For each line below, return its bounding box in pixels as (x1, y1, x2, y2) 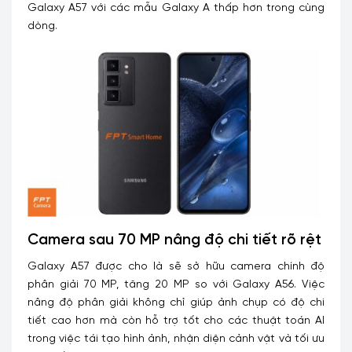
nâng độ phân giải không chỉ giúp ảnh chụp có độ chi (27, 296, 324, 309)
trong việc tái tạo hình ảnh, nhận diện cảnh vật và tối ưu (27, 332, 324, 345)
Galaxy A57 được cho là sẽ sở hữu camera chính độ (27, 260, 324, 273)
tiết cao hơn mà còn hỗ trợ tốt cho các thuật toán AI (27, 314, 324, 327)
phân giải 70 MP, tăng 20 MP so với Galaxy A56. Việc (27, 278, 324, 291)
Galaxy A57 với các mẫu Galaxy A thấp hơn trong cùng (27, 2, 324, 14)
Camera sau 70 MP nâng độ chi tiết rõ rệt (27, 233, 321, 249)
